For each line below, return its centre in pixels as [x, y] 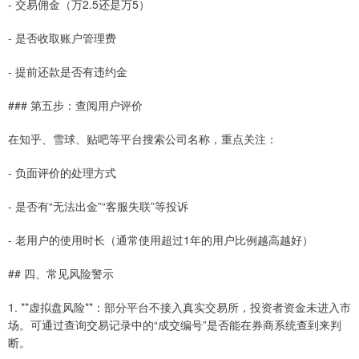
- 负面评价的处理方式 [62, 172]
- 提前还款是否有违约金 [68, 71]
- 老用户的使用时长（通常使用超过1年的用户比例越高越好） [161, 239]
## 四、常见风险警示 [61, 273]
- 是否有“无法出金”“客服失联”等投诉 [98, 206]
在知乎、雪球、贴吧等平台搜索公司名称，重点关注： [143, 138]
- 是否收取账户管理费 [62, 37]
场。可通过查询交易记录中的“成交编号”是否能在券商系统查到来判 [175, 324]
